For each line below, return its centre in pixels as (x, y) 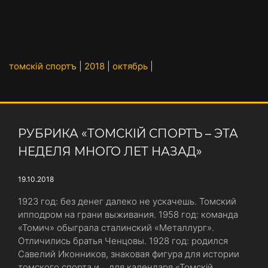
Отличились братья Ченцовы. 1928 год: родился (123, 241)
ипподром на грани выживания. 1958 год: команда (128, 214)
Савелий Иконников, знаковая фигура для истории (129, 254)
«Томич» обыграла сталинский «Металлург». (116, 228)
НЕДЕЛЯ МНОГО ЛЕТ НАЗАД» (110, 151)
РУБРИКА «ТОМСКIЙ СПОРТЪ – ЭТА (128, 133)
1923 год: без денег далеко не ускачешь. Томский (127, 201)
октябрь (130, 66)
